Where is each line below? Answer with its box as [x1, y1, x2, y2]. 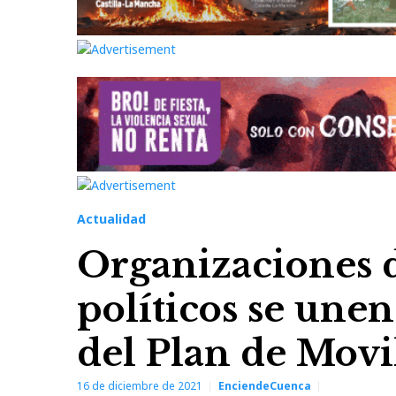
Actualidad [77, 210, 146, 228]
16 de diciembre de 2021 [77, 378, 202, 394]
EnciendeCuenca [218, 378, 311, 394]
